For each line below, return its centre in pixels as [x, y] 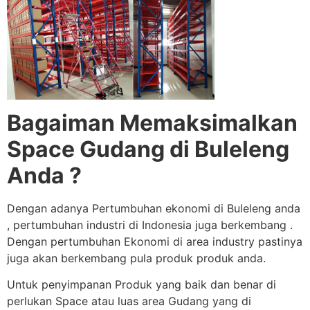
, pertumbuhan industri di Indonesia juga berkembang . [150, 225]
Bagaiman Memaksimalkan [152, 122]
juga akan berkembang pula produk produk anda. [136, 258]
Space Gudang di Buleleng [148, 149]
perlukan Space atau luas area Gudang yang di [129, 301]
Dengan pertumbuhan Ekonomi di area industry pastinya [155, 241]
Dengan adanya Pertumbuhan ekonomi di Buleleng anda [154, 208]
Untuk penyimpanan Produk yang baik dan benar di [142, 284]
